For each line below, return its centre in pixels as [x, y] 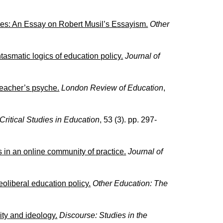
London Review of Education [112, 88]
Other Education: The [130, 183]
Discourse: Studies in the [104, 215]
